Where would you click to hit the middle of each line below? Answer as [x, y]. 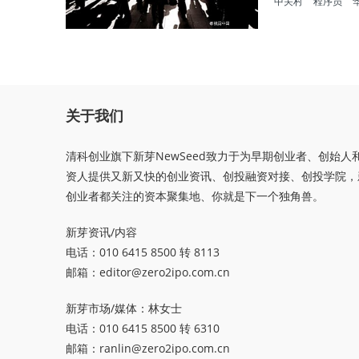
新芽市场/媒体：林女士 [124, 308]
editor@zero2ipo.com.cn [165, 272]
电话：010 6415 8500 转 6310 [143, 328]
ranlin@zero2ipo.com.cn [165, 348]
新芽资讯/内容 [101, 232]
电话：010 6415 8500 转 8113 [143, 252]
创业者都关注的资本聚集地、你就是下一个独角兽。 [195, 196]
